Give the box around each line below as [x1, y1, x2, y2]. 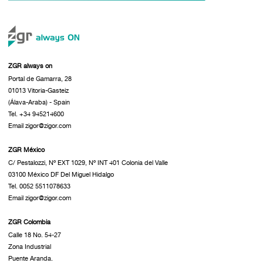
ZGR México [8, 146, 45, 154]
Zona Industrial [8, 242, 51, 251]
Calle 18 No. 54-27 [8, 231, 61, 240]
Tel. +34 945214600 [8, 110, 64, 119]
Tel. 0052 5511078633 [8, 182, 70, 191]
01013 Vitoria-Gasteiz [8, 86, 69, 95]
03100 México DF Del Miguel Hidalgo [8, 170, 114, 179]
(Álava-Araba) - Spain [8, 98, 70, 107]
